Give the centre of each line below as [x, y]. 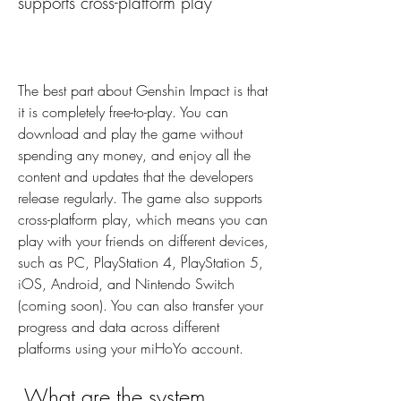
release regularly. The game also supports [140, 198]
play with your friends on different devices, [143, 241]
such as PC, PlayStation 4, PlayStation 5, [141, 263]
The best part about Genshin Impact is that [143, 91]
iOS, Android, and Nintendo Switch [126, 284]
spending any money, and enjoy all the [134, 155]
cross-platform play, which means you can [143, 220]
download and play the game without [130, 134]
